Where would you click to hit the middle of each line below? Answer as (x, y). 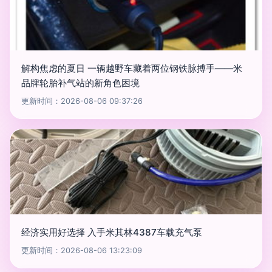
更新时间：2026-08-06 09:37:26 (82, 101)
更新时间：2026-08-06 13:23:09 (82, 250)
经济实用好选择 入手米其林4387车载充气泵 (112, 232)
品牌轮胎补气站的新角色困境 (80, 83)
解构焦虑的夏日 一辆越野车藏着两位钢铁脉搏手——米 (132, 68)
